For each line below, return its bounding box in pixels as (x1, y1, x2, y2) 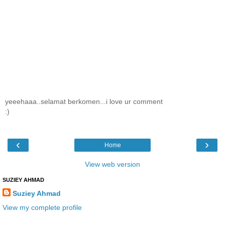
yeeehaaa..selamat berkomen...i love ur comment (5, 97, 163, 106)
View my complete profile (3, 203, 82, 211)
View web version (85, 160, 140, 169)
